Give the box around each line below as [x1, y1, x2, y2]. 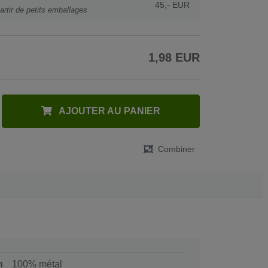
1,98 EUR [148, 50, 200, 64]
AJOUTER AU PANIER [57, 105, 161, 116]
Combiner [158, 144, 195, 154]
